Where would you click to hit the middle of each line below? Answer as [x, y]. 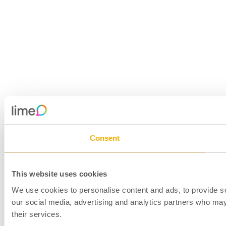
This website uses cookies [60, 174]
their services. [37, 214]
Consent [105, 138]
